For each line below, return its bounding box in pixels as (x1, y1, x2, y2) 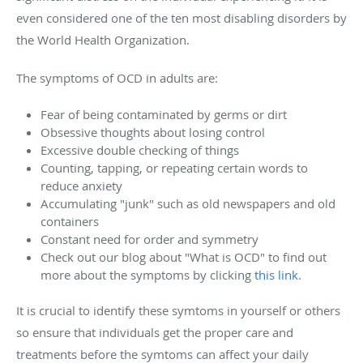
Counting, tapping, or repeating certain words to (41, 159, 308, 176)
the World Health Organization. (16, 31, 193, 48)
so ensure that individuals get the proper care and (16, 323, 293, 340)
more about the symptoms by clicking (41, 266, 254, 283)
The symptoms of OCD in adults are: (16, 69, 218, 86)
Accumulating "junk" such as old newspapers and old (41, 194, 335, 211)
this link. (254, 266, 301, 283)
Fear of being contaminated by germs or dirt (41, 105, 287, 122)
